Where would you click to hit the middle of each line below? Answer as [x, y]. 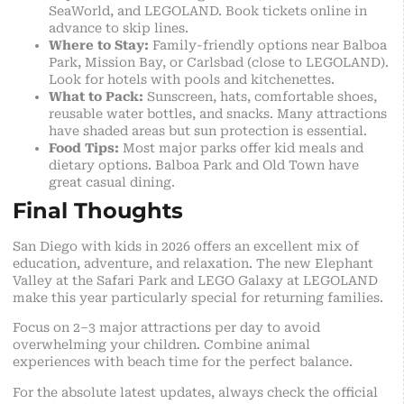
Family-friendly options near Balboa [268, 46]
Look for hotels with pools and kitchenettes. [192, 80]
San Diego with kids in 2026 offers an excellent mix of [186, 247]
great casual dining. [112, 183]
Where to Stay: [99, 46]
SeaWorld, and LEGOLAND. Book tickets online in [208, 11]
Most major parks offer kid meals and [241, 148]
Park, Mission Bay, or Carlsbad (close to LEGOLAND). [219, 63]
